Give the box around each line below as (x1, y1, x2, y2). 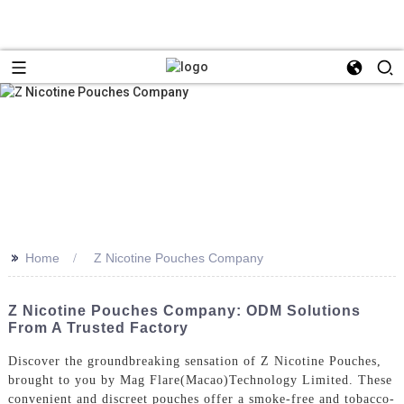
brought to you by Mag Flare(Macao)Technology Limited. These (7, 372, 392, 387)
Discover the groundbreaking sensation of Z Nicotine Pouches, (7, 353, 381, 368)
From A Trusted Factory (7, 319, 188, 335)
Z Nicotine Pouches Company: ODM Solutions (7, 302, 361, 318)
